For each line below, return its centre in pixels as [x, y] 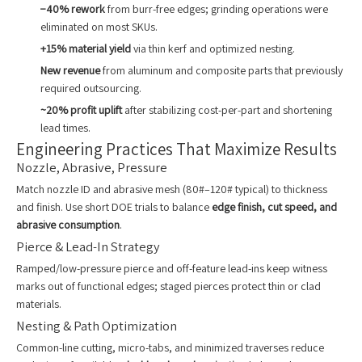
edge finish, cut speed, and [274, 207]
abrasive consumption [68, 225]
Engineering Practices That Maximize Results [177, 149]
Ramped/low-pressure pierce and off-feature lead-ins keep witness [172, 269]
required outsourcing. [91, 88]
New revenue [70, 71]
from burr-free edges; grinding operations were [217, 9]
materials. [39, 304]
